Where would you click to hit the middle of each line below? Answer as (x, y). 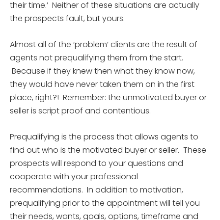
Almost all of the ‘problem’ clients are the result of (104, 44)
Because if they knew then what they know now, (102, 71)
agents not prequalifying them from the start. (96, 58)
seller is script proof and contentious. (80, 111)
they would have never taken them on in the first (102, 84)
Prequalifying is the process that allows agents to (104, 137)
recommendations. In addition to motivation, (96, 190)
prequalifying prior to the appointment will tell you (105, 203)
